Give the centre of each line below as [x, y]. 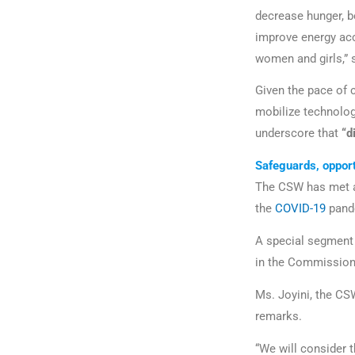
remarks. [280, 316]
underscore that [297, 134]
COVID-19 [300, 209]
